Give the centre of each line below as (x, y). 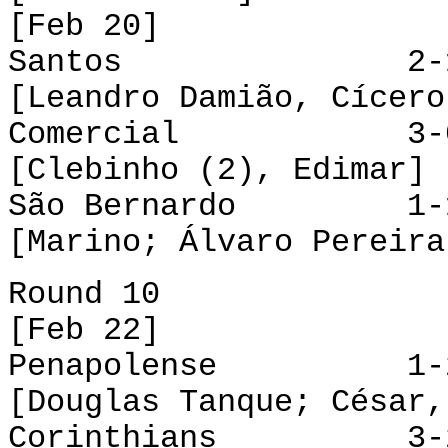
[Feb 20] (84, 26)
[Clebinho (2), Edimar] (217, 170)
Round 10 (84, 294)
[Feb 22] (84, 330)
